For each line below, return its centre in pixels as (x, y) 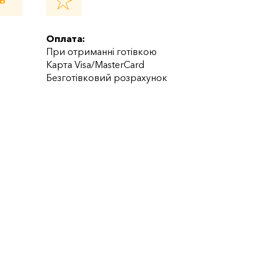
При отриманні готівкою (102, 51)
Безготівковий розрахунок (107, 77)
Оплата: (66, 38)
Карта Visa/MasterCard (96, 64)
